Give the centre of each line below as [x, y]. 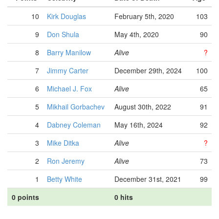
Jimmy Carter [68, 70]
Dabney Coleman [74, 125]
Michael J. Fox [69, 88]
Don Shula [63, 34]
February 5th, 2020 [144, 16]
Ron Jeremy [66, 161]
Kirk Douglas [66, 16]
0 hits [124, 197]
